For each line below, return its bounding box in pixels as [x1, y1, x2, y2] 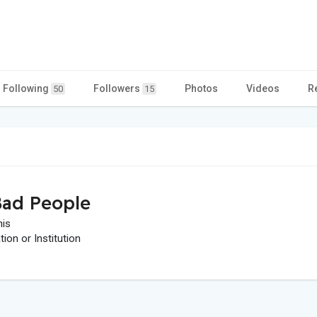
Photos [185, 82, 218, 94]
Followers [93, 82, 142, 94]
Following [3, 82, 51, 94]
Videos [246, 82, 279, 94]
